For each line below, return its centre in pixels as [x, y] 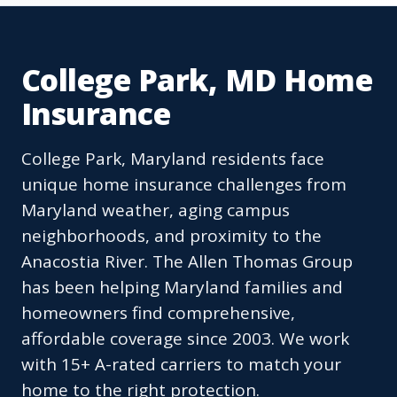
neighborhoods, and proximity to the [171, 236]
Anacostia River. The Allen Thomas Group [187, 262]
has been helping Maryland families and [182, 288]
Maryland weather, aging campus [156, 210]
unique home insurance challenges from [184, 185]
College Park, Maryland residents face [173, 159]
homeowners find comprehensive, [158, 313]
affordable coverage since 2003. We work [185, 339]
